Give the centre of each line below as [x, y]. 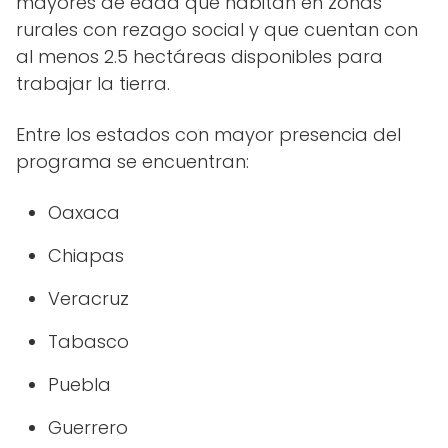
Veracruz [88, 299]
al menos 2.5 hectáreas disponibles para [199, 57]
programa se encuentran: [132, 162]
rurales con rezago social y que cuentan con [217, 30]
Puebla [79, 385]
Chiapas [86, 256]
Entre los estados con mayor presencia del [208, 135]
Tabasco [88, 342]
